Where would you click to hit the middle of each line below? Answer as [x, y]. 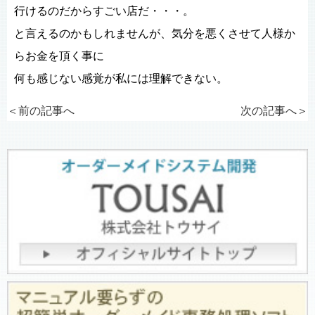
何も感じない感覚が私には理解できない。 [121, 78]
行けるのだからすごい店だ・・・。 [104, 11]
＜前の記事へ [41, 111]
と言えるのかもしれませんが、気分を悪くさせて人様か [155, 33]
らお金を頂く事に [59, 56]
